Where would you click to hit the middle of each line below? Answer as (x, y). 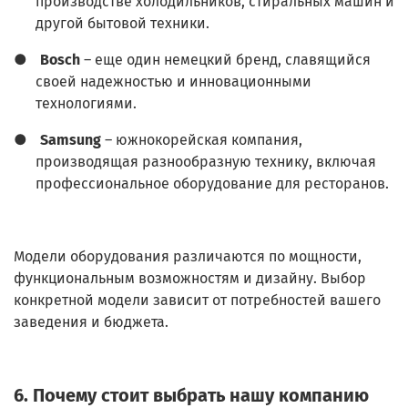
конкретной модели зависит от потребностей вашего (197, 301)
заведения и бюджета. (91, 322)
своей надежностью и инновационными (173, 82)
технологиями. (86, 104)
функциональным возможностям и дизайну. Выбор (190, 279)
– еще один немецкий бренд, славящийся (225, 60)
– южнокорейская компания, (202, 140)
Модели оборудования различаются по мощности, (188, 257)
